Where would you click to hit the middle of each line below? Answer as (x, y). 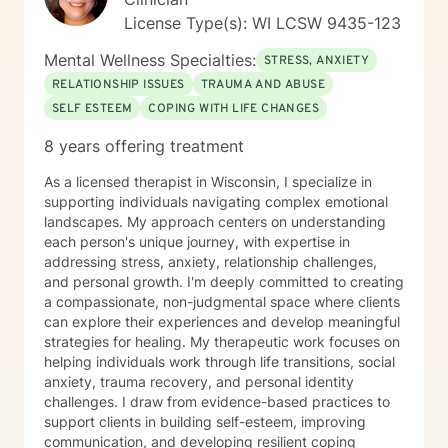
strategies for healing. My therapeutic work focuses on (117, 341)
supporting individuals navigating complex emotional (216, 201)
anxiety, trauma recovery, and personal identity (199, 381)
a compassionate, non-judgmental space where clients (222, 301)
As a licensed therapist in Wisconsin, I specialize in (208, 181)
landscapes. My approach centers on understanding (215, 221)
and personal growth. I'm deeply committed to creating (224, 281)
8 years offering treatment (144, 146)
